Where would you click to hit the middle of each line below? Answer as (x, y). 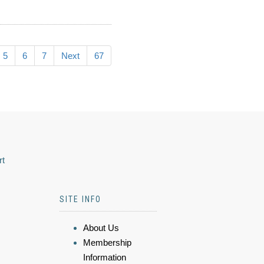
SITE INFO (80, 199)
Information (105, 257)
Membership (107, 242)
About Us (101, 228)
